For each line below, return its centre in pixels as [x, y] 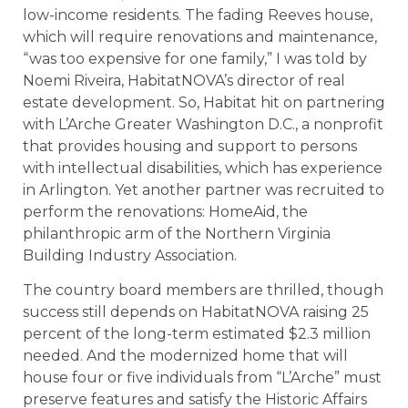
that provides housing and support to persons [190, 146]
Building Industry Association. [130, 255]
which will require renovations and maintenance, [200, 36]
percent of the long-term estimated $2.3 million [197, 334]
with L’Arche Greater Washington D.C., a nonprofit [203, 124]
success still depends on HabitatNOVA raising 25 [196, 312]
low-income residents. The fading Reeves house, [198, 15]
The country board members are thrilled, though [203, 291]
